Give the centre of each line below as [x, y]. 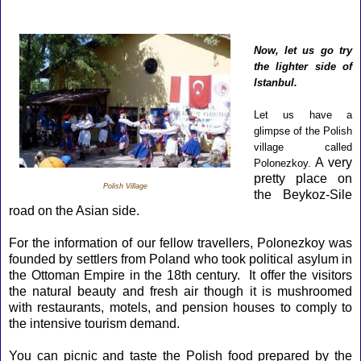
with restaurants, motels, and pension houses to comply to [180, 307]
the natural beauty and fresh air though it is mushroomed [180, 291]
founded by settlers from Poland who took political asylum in [180, 259]
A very [334, 162]
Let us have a [303, 115]
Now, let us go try [303, 50]
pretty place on [303, 178]
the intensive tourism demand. [94, 324]
